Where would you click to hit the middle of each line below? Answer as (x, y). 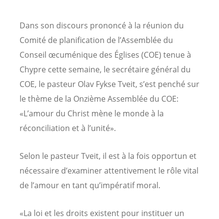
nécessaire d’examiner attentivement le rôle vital (109, 171)
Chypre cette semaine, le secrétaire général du (105, 70)
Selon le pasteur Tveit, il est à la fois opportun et (108, 156)
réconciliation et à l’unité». (68, 128)
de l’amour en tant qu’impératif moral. (90, 186)
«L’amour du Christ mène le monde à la (92, 114)
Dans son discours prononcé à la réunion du (102, 26)
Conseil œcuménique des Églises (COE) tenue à (105, 55)
